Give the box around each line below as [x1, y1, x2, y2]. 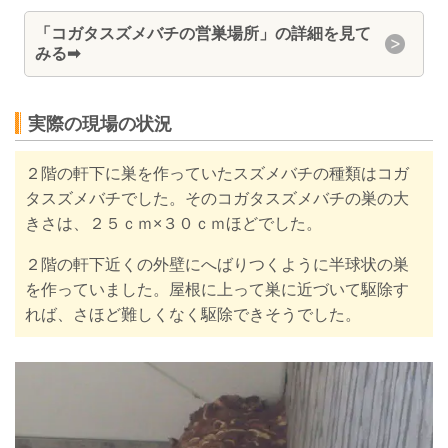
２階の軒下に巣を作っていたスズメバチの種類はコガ [25, 165, 409, 183]
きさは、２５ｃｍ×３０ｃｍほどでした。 [25, 215, 322, 233]
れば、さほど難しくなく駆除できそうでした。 [25, 306, 361, 324]
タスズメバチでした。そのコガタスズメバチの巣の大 [25, 190, 409, 208]
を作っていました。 [25, 281, 169, 299]
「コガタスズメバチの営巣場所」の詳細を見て [35, 25, 372, 43]
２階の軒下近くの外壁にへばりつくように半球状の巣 [25, 256, 409, 274]
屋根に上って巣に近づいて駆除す [169, 281, 409, 299]
